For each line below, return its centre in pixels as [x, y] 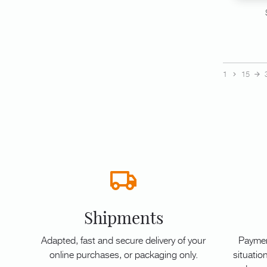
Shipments [123, 218]
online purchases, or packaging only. [123, 254]
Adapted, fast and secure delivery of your [123, 239]
